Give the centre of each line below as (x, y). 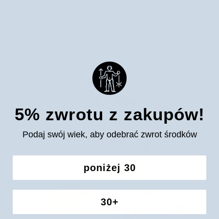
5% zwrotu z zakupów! (109, 114)
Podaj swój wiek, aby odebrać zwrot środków (109, 135)
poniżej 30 (109, 168)
